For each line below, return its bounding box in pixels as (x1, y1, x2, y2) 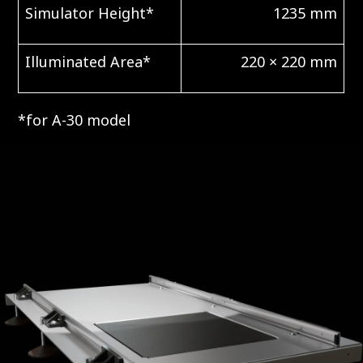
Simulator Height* (25, 3, 155, 23)
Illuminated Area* (25, 52, 152, 71)
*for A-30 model (18, 110, 131, 130)
